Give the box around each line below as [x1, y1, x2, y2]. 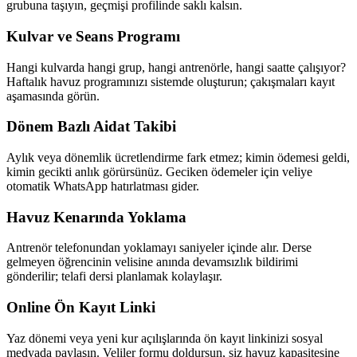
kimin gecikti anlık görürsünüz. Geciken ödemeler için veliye [6, 165, 312, 179]
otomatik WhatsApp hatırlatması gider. [6, 179, 199, 194]
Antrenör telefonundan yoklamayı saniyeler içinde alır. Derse [6, 241, 312, 255]
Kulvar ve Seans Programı [6, 27, 180, 45]
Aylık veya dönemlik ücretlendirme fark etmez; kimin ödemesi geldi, [6, 151, 350, 165]
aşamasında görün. [6, 88, 100, 103]
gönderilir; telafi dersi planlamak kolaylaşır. [6, 269, 222, 284]
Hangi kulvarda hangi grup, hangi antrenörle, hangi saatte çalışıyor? [6, 60, 346, 74]
